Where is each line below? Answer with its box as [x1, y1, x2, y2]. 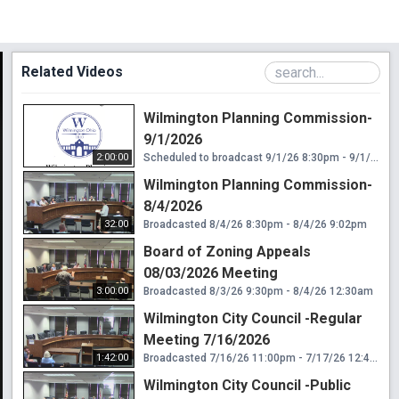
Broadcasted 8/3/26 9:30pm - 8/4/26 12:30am [143, 284, 373, 297]
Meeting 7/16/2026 [143, 330, 270, 348]
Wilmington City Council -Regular [143, 309, 362, 327]
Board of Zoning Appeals [143, 242, 311, 260]
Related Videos [21, 62, 123, 80]
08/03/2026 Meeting [143, 264, 278, 281]
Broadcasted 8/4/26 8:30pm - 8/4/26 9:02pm [143, 217, 367, 231]
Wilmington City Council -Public [143, 376, 351, 394]
